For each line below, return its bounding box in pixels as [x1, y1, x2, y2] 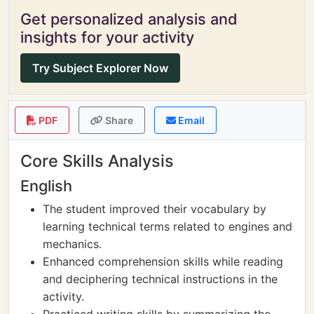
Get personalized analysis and [20, 10, 238, 28]
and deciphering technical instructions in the [43, 272, 278, 286]
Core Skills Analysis [20, 151, 174, 171]
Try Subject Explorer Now [32, 61, 168, 75]
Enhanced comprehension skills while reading [43, 254, 283, 268]
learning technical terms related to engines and [43, 219, 292, 233]
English [20, 177, 72, 195]
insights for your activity [20, 28, 194, 46]
